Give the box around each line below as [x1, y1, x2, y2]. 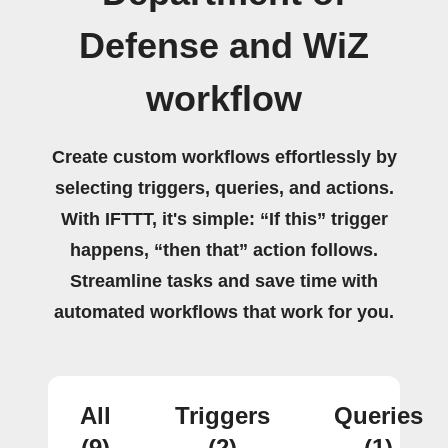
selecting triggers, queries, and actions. [54, 178, 394, 198]
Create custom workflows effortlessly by [51, 147, 397, 167]
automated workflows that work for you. [54, 302, 394, 322]
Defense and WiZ [79, 26, 369, 66]
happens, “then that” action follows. [70, 240, 378, 260]
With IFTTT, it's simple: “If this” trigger [60, 209, 388, 229]
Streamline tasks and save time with [70, 271, 378, 291]
